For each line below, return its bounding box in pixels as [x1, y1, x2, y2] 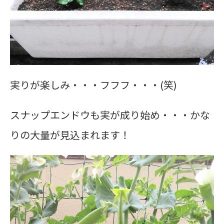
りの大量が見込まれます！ [10, 127, 130, 142]
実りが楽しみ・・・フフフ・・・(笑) [10, 77, 177, 92]
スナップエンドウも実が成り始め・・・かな [10, 107, 210, 122]
